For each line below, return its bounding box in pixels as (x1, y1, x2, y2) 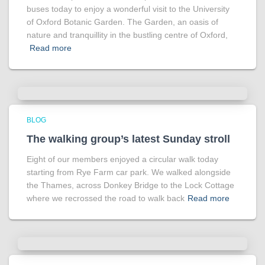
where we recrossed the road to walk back (27, 193, 185, 203)
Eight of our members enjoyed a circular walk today (27, 154, 218, 164)
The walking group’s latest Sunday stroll (27, 133, 230, 146)
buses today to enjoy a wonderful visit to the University (27, 4, 230, 14)
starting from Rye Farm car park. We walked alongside (27, 167, 231, 177)
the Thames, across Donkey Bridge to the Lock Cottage (27, 180, 234, 190)
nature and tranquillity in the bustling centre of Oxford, (27, 30, 228, 40)
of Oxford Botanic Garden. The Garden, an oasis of (27, 17, 218, 27)
